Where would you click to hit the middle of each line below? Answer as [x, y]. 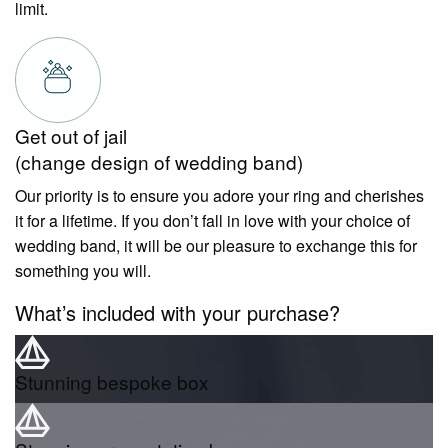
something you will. [83, 270]
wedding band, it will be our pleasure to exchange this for [216, 245]
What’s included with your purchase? [177, 312]
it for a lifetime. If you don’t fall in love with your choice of [212, 220]
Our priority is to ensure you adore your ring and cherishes [219, 195]
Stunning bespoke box [112, 381]
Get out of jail [71, 135]
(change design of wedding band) [159, 161]
